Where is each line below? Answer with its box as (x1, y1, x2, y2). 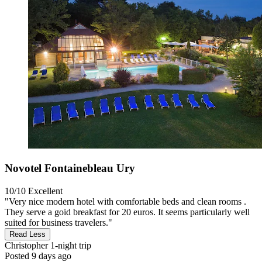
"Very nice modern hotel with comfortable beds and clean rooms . (5, 196, 246, 206)
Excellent (28, 185, 63, 196)
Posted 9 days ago (5, 250, 71, 261)
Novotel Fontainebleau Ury (5, 161, 135, 174)
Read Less (9, 229, 46, 239)
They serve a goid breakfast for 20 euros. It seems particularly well (5, 206, 250, 217)
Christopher (5, 240, 48, 250)
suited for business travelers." (5, 217, 112, 227)
